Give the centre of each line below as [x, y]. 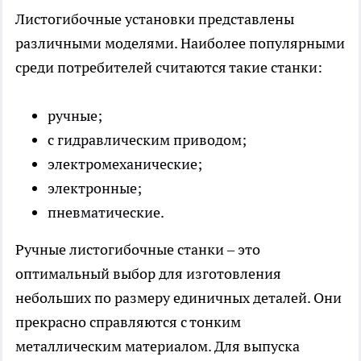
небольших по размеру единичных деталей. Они [178, 298]
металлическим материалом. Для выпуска [158, 346]
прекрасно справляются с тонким [128, 322]
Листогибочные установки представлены [155, 19]
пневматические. [106, 213]
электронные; [95, 189]
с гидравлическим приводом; [147, 140]
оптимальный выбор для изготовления [148, 274]
